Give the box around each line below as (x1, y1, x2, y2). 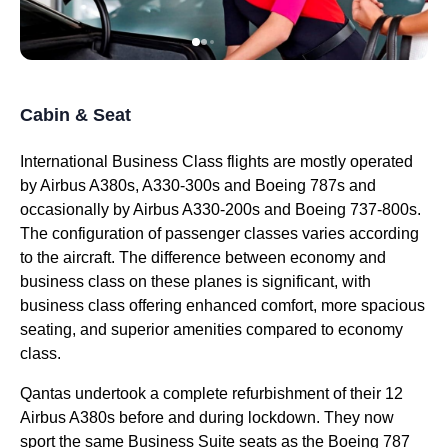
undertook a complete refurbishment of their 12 (71, 385, 403, 402)
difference (151, 249, 221, 266)
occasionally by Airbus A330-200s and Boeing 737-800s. (20, 201, 421, 218)
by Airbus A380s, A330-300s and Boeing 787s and (20, 177, 376, 194)
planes (194, 273, 242, 290)
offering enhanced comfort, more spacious (125, 297, 425, 314)
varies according (298, 225, 419, 242)
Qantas (20, 385, 71, 402)
